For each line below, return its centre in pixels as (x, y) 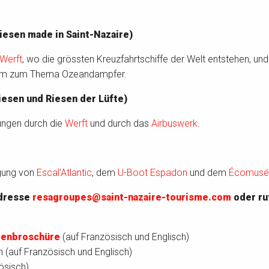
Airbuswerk (174, 124)
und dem (208, 173)
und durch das (119, 124)
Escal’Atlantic (64, 173)
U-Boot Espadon (153, 173)
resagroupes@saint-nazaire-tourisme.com (132, 198)
